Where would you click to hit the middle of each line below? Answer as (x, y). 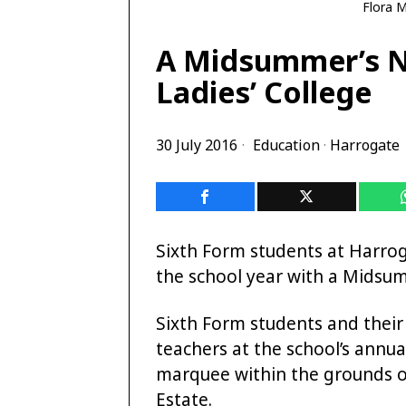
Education (286, 145)
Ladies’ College (264, 91)
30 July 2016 (197, 145)
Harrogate (365, 145)
